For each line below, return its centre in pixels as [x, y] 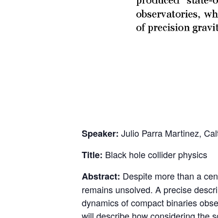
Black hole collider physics [155, 154]
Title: [92, 154]
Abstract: [101, 176]
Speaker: [100, 133]
